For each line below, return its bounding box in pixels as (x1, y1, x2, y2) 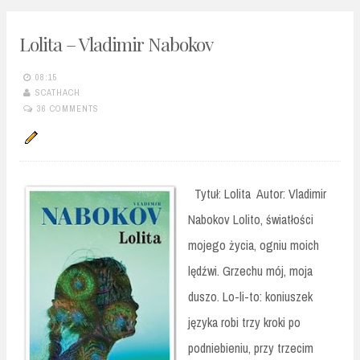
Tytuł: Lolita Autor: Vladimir (188, 184, 326, 202)
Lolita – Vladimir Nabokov (19, 31, 213, 56)
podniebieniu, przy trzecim (188, 338, 313, 357)
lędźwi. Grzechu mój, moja (188, 261, 313, 280)
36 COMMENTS (37, 102, 99, 114)
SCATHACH (35, 87, 80, 99)
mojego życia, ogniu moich (188, 235, 322, 254)
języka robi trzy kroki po (188, 313, 301, 331)
